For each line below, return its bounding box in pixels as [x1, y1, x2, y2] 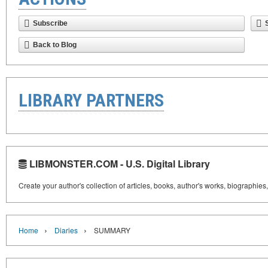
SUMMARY [94, 225, 130, 235]
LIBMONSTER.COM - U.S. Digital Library [27, 157, 210, 170]
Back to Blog [33, 41, 77, 49]
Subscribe [33, 19, 68, 28]
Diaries [54, 225, 78, 235]
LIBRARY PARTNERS [19, 90, 164, 111]
